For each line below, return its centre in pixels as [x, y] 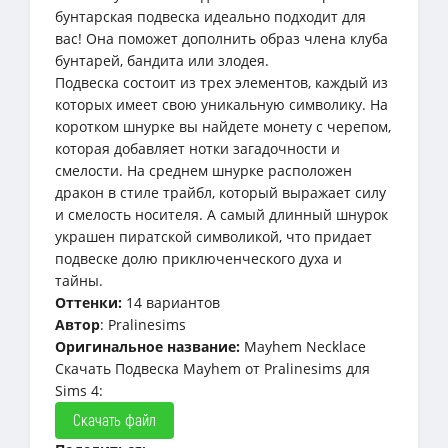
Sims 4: [79, 390]
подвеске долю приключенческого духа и [198, 258]
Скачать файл [114, 419]
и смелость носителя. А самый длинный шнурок [221, 214]
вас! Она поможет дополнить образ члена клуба [221, 38]
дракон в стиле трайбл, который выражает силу [220, 192]
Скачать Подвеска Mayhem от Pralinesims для [212, 368]
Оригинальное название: [149, 346]
